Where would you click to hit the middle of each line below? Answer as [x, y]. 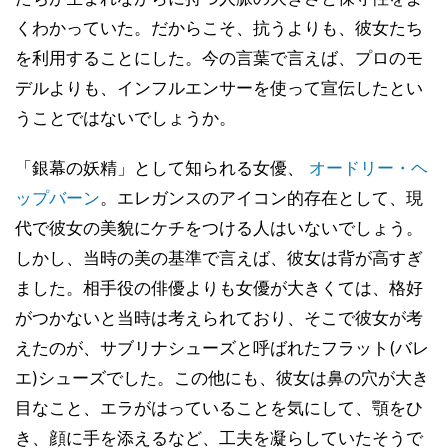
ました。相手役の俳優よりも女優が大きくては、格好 [219, 287]
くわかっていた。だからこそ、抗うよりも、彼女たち [219, 27]
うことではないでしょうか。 [125, 117]
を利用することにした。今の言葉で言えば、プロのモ [219, 57]
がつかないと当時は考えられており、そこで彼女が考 [219, 317]
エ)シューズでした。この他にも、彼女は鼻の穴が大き [222, 377]
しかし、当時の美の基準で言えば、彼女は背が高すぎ [219, 257]
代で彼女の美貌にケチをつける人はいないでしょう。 [219, 227]
